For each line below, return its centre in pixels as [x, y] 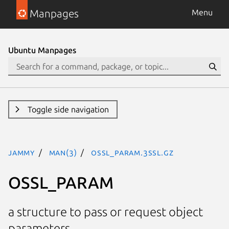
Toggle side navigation [68, 109]
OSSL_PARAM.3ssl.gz [132, 152]
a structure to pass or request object [106, 212]
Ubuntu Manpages [42, 50]
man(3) [63, 152]
